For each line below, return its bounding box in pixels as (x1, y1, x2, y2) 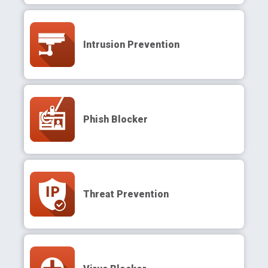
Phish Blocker (83, 113, 148, 125)
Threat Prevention (83, 188, 169, 200)
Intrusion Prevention (83, 38, 179, 50)
